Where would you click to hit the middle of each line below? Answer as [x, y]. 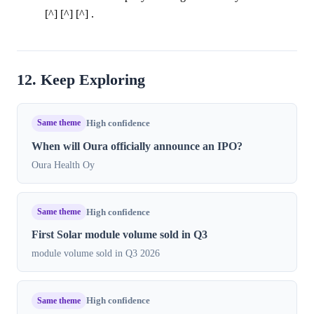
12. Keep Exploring [81, 80]
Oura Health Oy [63, 164]
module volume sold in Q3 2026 [96, 253]
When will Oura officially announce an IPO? [137, 146]
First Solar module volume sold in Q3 [120, 235]
